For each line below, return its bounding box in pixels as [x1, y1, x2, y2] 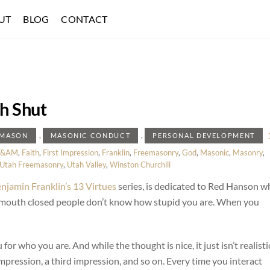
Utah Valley [67, 159, 106, 169]
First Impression [43, 147, 98, 157]
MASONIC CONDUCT [50, 131, 131, 140]
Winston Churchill [110, 159, 171, 169]
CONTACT [61, 13, 108, 25]
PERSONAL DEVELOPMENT [152, 131, 255, 140]
